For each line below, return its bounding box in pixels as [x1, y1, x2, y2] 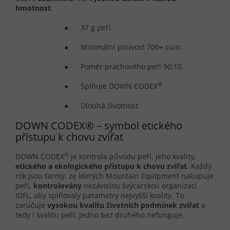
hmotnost [15, 3, 51, 13]
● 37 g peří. [64, 23, 113, 33]
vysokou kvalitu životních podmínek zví [47, 200, 189, 210]
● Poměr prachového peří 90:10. [64, 62, 184, 72]
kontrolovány [33, 180, 84, 190]
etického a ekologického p [15, 161, 109, 171]
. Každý [187, 161, 212, 171]
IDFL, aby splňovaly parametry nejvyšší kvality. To [15, 190, 184, 200]
